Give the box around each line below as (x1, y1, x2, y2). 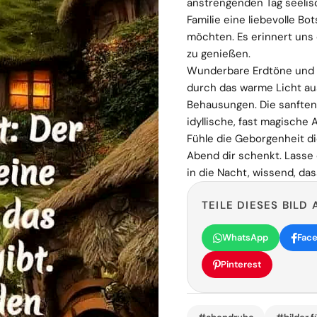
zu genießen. (187, 47, 250, 61)
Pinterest (221, 258, 261, 270)
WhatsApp (222, 231, 268, 243)
